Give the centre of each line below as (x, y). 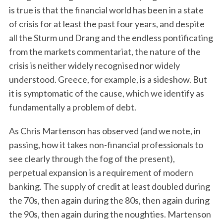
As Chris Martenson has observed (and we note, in (105, 131)
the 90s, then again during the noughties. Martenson (110, 214)
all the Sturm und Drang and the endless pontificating (111, 38)
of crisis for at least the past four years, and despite (107, 24)
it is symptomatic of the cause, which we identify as (106, 93)
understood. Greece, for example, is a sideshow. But (108, 79)
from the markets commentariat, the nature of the (105, 52)
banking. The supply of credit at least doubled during (109, 186)
